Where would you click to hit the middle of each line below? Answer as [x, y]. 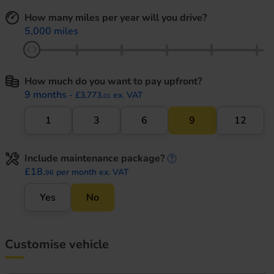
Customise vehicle [57, 244]
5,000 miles [51, 31]
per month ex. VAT [93, 172]
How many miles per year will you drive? [116, 17]
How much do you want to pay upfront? [113, 81]
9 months [46, 94]
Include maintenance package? [94, 158]
